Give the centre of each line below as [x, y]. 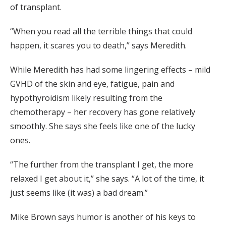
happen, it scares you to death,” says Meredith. [98, 46]
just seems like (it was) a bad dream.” [79, 193]
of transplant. [36, 7]
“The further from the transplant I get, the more [102, 165]
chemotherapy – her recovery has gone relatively [103, 112]
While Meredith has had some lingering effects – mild [110, 70]
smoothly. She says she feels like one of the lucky [103, 126]
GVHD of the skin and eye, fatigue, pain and [92, 84]
